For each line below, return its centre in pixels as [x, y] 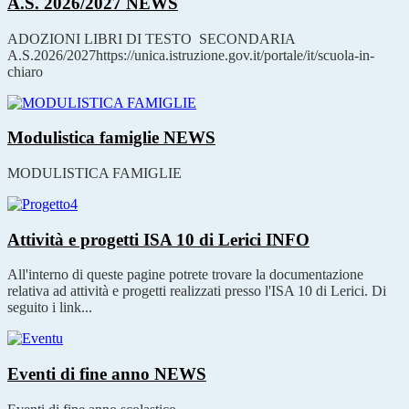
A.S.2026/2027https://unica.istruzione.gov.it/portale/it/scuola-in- [191, 55]
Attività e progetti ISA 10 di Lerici [136, 239]
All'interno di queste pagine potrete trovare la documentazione [185, 275]
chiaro [25, 71]
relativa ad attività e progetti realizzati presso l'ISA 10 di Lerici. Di [197, 291]
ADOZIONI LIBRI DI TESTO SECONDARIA [151, 38]
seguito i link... [50, 308]
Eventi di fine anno [81, 374]
